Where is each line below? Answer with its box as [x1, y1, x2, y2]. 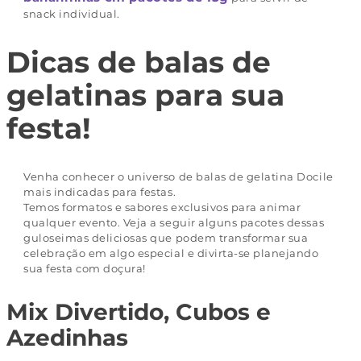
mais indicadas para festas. [23, 185, 176, 198]
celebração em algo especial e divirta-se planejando [23, 246, 319, 259]
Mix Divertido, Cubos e [6, 297, 271, 326]
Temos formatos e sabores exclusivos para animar [23, 200, 301, 214]
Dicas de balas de [6, 44, 271, 80]
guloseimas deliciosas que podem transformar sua [23, 230, 309, 244]
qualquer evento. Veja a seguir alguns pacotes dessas [23, 215, 325, 229]
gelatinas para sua [6, 77, 284, 113]
